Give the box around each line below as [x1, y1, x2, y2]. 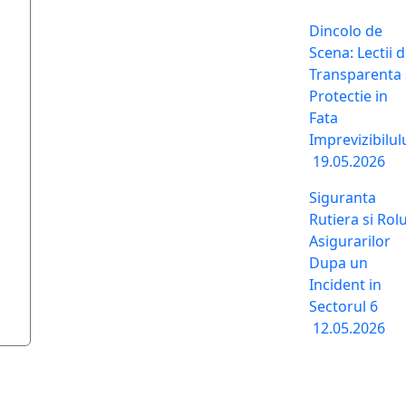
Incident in [309, 275, 382, 295]
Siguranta [309, 188, 376, 208]
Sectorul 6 [309, 296, 378, 316]
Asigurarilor [309, 231, 391, 251]
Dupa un [309, 253, 368, 273]
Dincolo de [309, 21, 382, 41]
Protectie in [309, 86, 388, 106]
